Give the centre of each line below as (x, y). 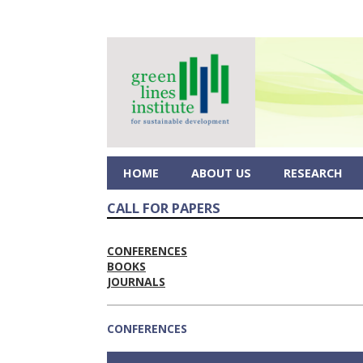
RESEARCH (313, 173)
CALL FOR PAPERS (164, 208)
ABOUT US (221, 173)
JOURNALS (136, 282)
